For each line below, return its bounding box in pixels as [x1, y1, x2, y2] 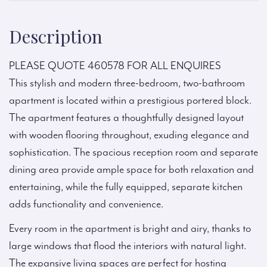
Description [9, 24, 103, 49]
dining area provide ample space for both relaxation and [9, 163, 254, 176]
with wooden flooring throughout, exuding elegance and [9, 129, 249, 142]
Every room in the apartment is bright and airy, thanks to [9, 222, 251, 235]
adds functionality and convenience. [9, 198, 163, 211]
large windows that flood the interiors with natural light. [9, 240, 246, 253]
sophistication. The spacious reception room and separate [9, 146, 258, 159]
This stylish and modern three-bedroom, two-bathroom [9, 77, 245, 90]
